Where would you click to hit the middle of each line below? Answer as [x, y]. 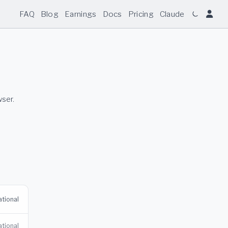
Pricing [141, 14]
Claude [172, 14]
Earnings [81, 14]
